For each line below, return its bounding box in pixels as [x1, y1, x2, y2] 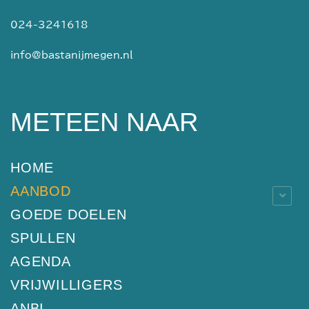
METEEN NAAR [10, 107, 198, 137]
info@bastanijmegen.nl [10, 50, 133, 60]
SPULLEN [10, 230, 76, 246]
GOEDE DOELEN [10, 206, 127, 222]
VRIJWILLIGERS [10, 277, 123, 292]
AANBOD [10, 183, 71, 199]
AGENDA [10, 253, 71, 269]
